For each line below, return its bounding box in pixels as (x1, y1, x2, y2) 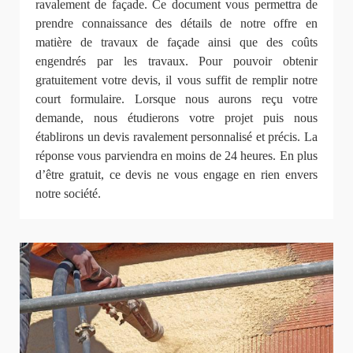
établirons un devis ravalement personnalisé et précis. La (35, 130, 318, 144)
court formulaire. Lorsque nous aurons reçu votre (35, 92, 318, 106)
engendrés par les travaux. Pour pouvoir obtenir (35, 54, 318, 69)
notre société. (35, 187, 101, 201)
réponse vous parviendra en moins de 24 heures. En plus (35, 149, 318, 163)
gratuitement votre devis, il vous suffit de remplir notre (35, 73, 318, 87)
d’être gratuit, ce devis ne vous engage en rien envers (35, 168, 318, 182)
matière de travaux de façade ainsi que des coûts (35, 35, 318, 50)
